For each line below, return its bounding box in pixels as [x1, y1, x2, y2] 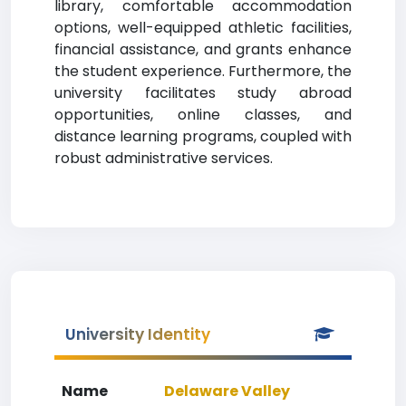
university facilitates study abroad [54, 82, 352, 103]
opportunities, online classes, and [54, 104, 352, 125]
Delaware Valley [164, 381, 290, 401]
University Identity [65, 324, 210, 345]
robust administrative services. [54, 148, 273, 169]
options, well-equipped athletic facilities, [54, 17, 352, 38]
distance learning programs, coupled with [54, 126, 352, 147]
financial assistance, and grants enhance [54, 39, 352, 60]
